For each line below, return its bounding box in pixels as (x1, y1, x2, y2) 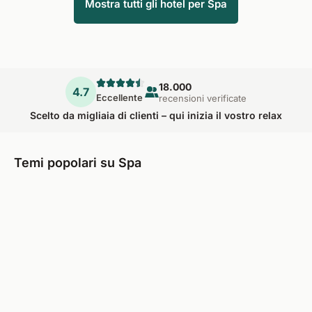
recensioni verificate (159, 92, 247, 104)
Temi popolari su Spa (14, 155, 141, 170)
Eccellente (96, 92, 143, 103)
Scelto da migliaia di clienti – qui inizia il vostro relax (30, 109, 282, 121)
